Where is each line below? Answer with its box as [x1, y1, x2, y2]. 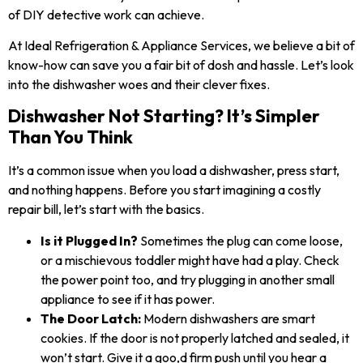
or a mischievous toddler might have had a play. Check [41, 251, 340, 268]
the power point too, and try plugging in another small [41, 271, 335, 288]
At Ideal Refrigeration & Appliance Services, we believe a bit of [8, 37, 355, 54]
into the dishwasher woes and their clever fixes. [8, 76, 270, 93]
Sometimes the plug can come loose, [138, 232, 343, 249]
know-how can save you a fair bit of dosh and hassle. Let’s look [8, 57, 354, 74]
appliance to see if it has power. [41, 290, 215, 307]
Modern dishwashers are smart [141, 310, 315, 327]
